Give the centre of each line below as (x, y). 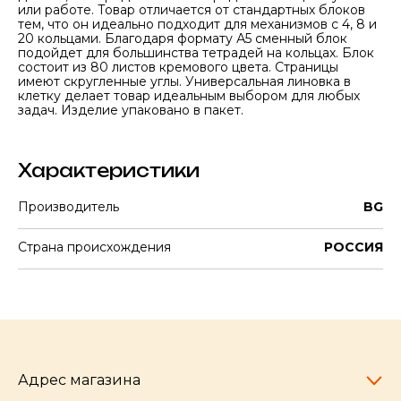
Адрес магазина (79, 380)
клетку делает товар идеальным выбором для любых (189, 96)
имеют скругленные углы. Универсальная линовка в (184, 81)
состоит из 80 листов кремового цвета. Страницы (178, 67)
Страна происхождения (94, 247)
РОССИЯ (354, 247)
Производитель (68, 207)
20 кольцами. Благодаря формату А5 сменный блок (183, 38)
